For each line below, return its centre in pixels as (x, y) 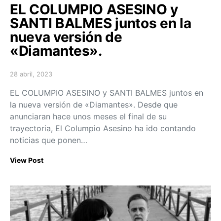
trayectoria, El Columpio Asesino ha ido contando (103, 128)
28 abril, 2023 (31, 74)
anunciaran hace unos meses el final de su (88, 116)
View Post (27, 160)
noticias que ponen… (49, 140)
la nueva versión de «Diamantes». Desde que (94, 104)
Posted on (25, 78)
